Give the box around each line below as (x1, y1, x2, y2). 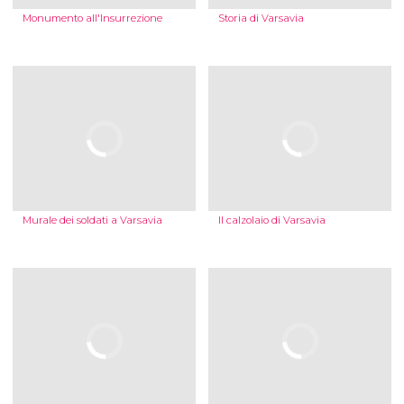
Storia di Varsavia (217, 12, 304, 25)
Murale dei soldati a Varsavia (22, 214, 162, 227)
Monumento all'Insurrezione (22, 12, 162, 25)
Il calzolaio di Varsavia (217, 214, 326, 227)
